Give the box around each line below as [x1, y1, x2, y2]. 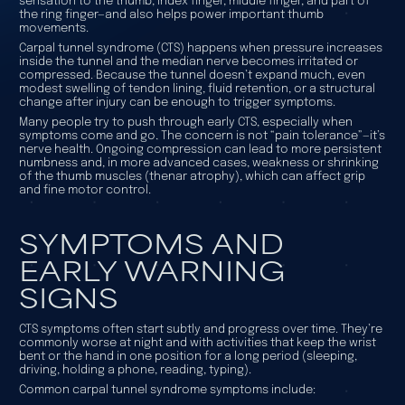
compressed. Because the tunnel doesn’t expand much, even [18, 70, 365, 82]
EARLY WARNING [18, 249, 285, 290]
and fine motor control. [18, 184, 151, 197]
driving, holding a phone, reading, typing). [18, 364, 251, 377]
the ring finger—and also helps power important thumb [18, 9, 324, 22]
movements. [18, 23, 89, 35]
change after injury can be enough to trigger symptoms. [18, 97, 335, 109]
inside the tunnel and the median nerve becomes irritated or [18, 56, 358, 69]
